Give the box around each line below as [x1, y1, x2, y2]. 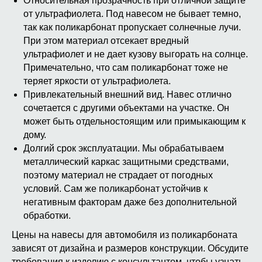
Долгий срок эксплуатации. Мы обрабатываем [23, 143, 224, 153]
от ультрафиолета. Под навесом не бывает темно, [23, 9, 241, 19]
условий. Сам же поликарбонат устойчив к [23, 184, 208, 194]
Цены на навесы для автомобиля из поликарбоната [12, 230, 237, 240]
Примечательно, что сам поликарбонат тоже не [23, 63, 228, 73]
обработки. [23, 211, 71, 220]
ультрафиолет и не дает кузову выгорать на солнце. [23, 49, 248, 59]
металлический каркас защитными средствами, [23, 157, 229, 167]
